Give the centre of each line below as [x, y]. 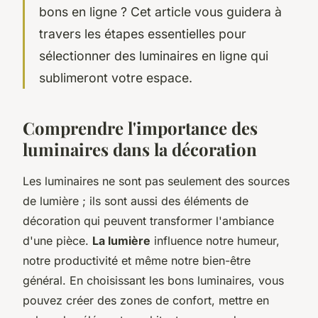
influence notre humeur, [215, 240]
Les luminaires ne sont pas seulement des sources [156, 181]
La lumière [121, 240]
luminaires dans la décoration [140, 149]
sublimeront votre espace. [116, 77]
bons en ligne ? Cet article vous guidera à [160, 11]
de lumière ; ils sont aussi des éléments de [136, 201]
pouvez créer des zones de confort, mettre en [146, 300]
